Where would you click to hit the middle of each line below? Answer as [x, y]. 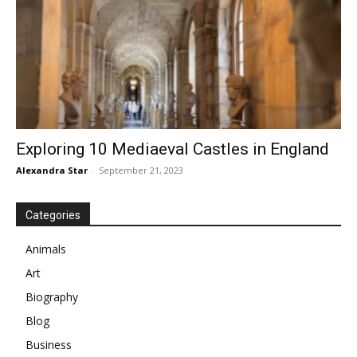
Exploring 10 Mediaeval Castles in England [173, 149]
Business [49, 345]
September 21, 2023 [141, 171]
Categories [53, 216]
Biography [52, 297]
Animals [46, 249]
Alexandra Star [52, 171]
